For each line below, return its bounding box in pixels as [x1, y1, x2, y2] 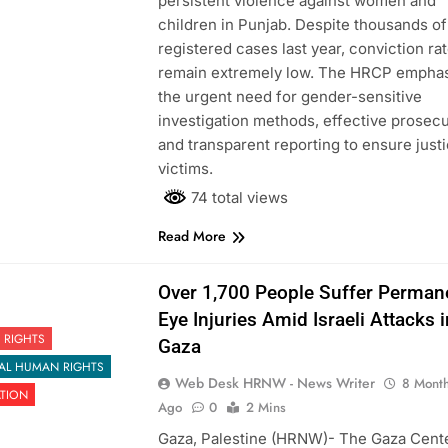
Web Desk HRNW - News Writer [174, 372, 375, 393]
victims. [157, 158, 213, 178]
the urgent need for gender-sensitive [157, 86, 422, 106]
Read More [157, 225, 226, 246]
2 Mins [245, 397, 286, 417]
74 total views [186, 187, 288, 207]
